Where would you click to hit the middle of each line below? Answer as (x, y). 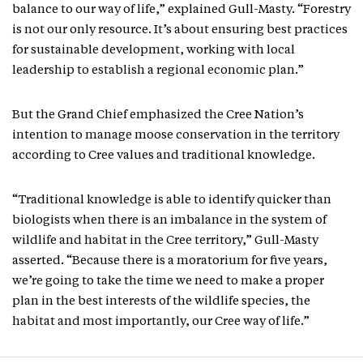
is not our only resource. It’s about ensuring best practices (180, 30)
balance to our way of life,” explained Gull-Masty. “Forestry (181, 10)
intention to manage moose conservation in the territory (176, 135)
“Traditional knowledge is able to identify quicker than (172, 200)
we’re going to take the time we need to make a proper (168, 281)
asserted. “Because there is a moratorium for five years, (170, 261)
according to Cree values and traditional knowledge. (167, 156)
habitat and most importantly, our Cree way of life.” (161, 322)
